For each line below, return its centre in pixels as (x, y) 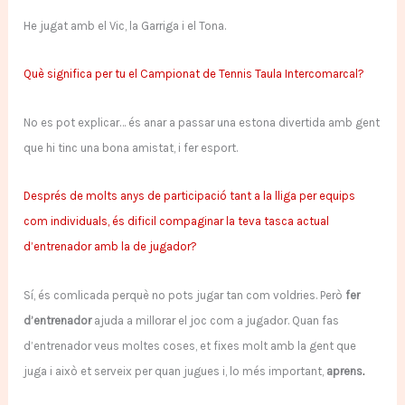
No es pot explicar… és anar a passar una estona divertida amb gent (202, 122)
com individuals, (67, 221)
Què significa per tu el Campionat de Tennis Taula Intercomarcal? (194, 74)
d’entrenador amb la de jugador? (111, 247)
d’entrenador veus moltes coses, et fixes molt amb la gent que (190, 345)
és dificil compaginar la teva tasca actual (220, 221)
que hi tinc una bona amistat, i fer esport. (131, 147)
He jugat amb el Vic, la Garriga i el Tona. (125, 25)
